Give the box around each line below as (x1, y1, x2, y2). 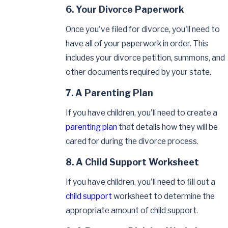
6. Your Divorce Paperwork (66, 4, 185, 15)
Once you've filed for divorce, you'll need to (66, 24, 220, 35)
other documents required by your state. (66, 67, 212, 77)
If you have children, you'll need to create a (66, 108, 218, 118)
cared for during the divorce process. (66, 136, 199, 147)
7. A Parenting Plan (66, 87, 154, 98)
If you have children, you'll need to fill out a (66, 177, 216, 187)
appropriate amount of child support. (66, 206, 198, 216)
